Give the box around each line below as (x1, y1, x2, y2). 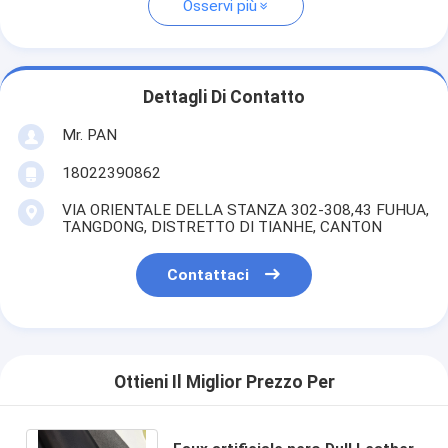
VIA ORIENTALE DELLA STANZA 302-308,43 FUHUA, (61, 200, 429, 219)
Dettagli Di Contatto (143, 87, 305, 108)
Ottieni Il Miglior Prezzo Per (113, 372, 335, 393)
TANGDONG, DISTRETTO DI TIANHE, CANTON (61, 217, 382, 236)
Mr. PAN (61, 125, 117, 144)
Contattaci (167, 266, 250, 285)
